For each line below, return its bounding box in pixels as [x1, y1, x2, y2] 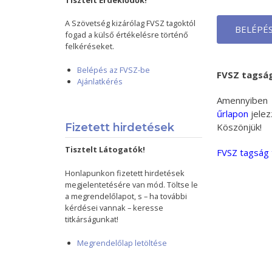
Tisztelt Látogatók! [65, 144, 146, 155]
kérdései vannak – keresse [65, 202, 164, 213]
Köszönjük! [216, 121, 262, 133]
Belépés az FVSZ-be [77, 64, 151, 75]
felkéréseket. [65, 41, 115, 52]
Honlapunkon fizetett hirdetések [65, 168, 185, 178]
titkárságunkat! [65, 214, 119, 225]
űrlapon [216, 107, 248, 120]
